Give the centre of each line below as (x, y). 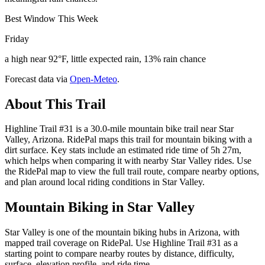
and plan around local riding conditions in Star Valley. (105, 182)
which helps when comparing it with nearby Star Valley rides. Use (128, 161)
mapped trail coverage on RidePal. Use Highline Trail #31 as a (121, 243)
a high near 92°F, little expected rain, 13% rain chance (105, 59)
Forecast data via (36, 79)
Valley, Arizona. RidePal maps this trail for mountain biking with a (128, 140)
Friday (17, 38)
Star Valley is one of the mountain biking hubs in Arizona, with (122, 232)
